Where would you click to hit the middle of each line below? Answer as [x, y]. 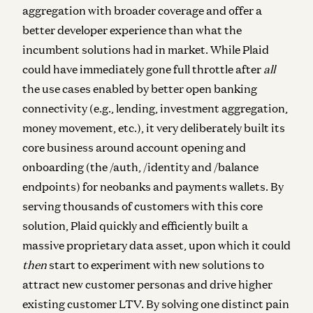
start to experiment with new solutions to [156, 264]
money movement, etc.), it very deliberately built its [154, 128]
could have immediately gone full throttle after [143, 69]
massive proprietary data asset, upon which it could [156, 245]
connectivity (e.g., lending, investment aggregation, [155, 108]
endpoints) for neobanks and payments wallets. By [153, 186]
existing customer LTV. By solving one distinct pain [156, 304]
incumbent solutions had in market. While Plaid [146, 49]
